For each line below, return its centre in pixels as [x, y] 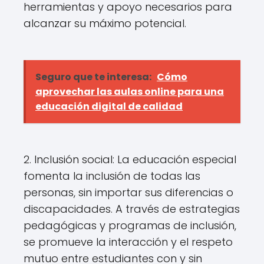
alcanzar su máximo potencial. [105, 23]
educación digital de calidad [109, 106]
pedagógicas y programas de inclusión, [130, 225]
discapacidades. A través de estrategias [132, 209]
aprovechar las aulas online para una [130, 92]
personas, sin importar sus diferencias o [128, 192]
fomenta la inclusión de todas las [112, 176]
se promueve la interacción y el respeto [128, 242]
